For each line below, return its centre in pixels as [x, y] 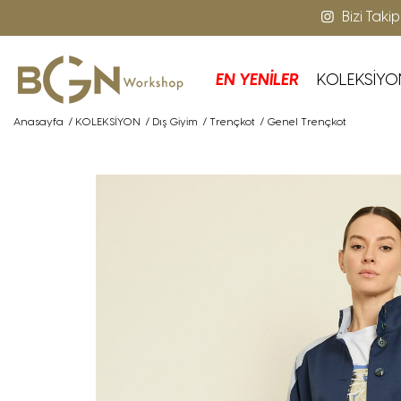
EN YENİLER [257, 80]
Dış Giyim [175, 122]
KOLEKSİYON [108, 122]
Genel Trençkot [307, 122]
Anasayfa [38, 122]
